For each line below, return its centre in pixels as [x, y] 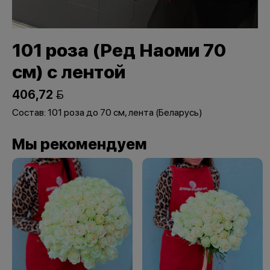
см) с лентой [69, 72]
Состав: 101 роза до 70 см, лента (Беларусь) [107, 113]
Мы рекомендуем [80, 144]
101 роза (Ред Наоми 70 [119, 50]
